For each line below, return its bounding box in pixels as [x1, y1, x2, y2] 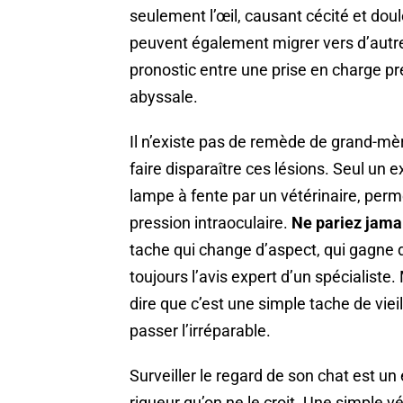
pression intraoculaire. [130, 213, 291, 233]
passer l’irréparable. [130, 321, 271, 341]
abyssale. [130, 87, 198, 107]
